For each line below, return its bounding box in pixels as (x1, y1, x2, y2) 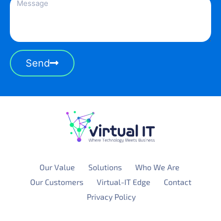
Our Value (39, 162, 75, 172)
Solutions (88, 162, 122, 172)
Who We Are (135, 162, 180, 172)
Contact (163, 177, 191, 187)
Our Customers (30, 177, 83, 187)
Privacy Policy (87, 192, 136, 202)
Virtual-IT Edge (96, 177, 150, 187)
